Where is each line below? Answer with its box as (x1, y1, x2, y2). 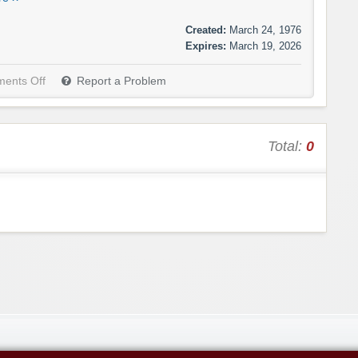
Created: (185, 24, 226, 37)
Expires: (185, 40, 226, 53)
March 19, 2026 (229, 40, 301, 53)
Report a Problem (77, 75, 166, 88)
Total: (268, 138, 306, 155)
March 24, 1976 (229, 24, 301, 37)
